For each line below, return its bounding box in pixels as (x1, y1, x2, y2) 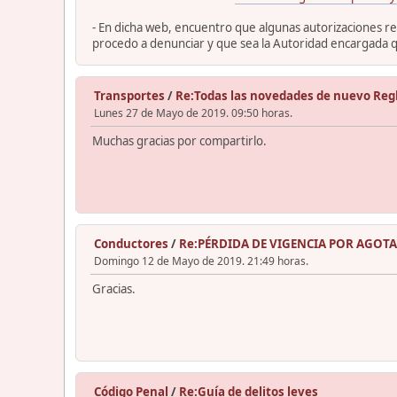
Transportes (94, 87, 165, 104)
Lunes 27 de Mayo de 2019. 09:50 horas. (94, 105, 292, 121)
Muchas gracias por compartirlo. (92, 132, 267, 149)
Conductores (94, 235, 168, 252)
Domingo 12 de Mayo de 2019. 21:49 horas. (94, 253, 308, 269)
